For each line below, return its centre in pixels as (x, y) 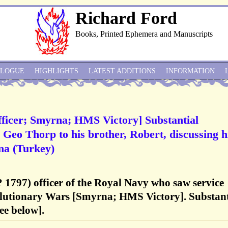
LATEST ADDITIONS (122, 71)
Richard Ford (126, 18)
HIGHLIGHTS (56, 71)
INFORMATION (190, 71)
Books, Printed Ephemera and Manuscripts (144, 34)
